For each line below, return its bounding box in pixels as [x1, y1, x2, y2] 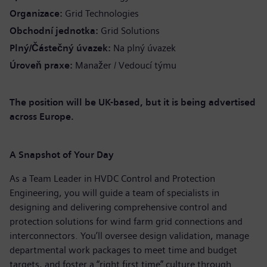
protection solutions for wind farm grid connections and [10, 216, 243, 227]
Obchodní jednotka [10, 25, 98, 36]
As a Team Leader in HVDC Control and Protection [10, 173, 215, 184]
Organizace [10, 8, 62, 19]
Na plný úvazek [113, 42, 176, 54]
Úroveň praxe [10, 60, 72, 71]
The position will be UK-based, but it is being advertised [10, 97, 256, 108]
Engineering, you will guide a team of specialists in [10, 187, 219, 198]
